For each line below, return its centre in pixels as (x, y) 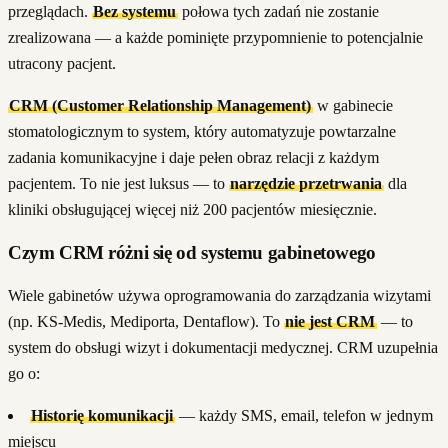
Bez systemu (135, 12)
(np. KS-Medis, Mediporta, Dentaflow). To (146, 321)
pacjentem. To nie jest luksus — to (118, 184)
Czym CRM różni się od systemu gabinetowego (192, 252)
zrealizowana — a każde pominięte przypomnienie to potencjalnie (215, 38)
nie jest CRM (330, 321)
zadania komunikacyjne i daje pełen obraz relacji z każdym (193, 158)
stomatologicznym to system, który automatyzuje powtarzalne (202, 132)
